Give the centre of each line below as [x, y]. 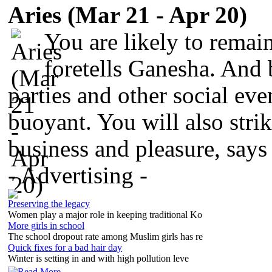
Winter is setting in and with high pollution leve [98, 258]
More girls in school [46, 225]
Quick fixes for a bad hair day [65, 247]
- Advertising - [78, 175]
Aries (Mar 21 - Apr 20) [127, 15]
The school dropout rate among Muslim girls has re [105, 236]
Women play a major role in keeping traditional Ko [105, 214]
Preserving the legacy [49, 203]
